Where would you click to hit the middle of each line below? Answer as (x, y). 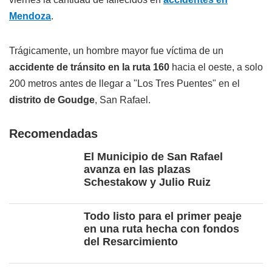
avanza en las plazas (137, 170)
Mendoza (30, 16)
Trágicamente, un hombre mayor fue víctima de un (116, 51)
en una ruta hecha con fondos (161, 229)
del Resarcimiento (131, 242)
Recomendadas (53, 134)
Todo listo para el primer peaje (163, 216)
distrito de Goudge (52, 100)
